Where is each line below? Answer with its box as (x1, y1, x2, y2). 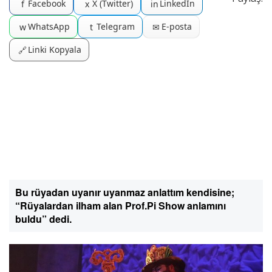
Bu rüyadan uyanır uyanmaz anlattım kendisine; (15, 185, 234, 199)
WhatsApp (28, 21, 70, 32)
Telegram (97, 21, 135, 32)
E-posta (161, 21, 192, 32)
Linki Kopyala (28, 44, 81, 55)
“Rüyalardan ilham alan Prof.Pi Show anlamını (15, 199, 226, 212)
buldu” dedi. (15, 212, 72, 226)
